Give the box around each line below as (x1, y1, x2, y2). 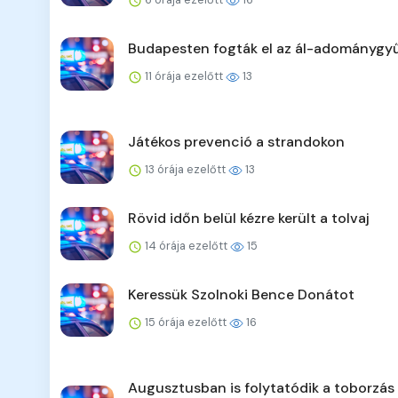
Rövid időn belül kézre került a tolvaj (128, 209, 370, 228)
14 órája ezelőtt (142, 238, 230, 254)
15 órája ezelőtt (142, 314, 229, 330)
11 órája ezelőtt (142, 68, 226, 84)
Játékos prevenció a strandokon (128, 132, 345, 152)
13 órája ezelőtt (142, 162, 228, 178)
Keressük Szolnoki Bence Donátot (128, 285, 354, 305)
